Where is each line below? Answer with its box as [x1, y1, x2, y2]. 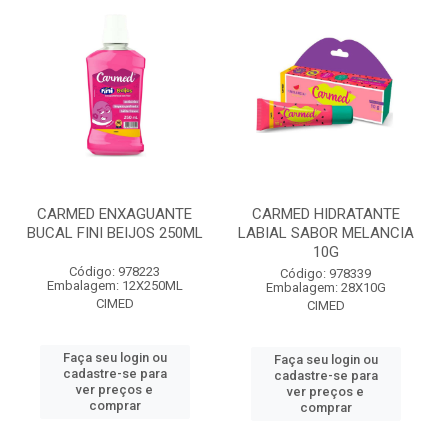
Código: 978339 [280, 266, 371, 281]
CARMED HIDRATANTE [251, 205, 400, 223]
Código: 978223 [69, 264, 160, 279]
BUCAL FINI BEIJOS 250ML [26, 224, 203, 242]
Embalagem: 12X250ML [46, 278, 183, 293]
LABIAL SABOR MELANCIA [237, 224, 414, 242]
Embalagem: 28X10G [265, 280, 386, 295]
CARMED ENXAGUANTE [37, 205, 192, 223]
